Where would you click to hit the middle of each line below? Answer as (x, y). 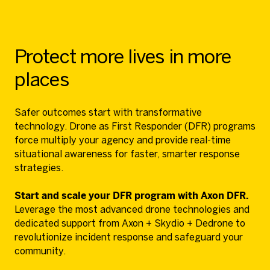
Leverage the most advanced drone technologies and (132, 209)
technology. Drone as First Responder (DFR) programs (135, 126)
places (42, 80)
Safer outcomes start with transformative (108, 112)
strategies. (39, 168)
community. (40, 251)
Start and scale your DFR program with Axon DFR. (132, 196)
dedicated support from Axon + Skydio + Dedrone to (130, 223)
